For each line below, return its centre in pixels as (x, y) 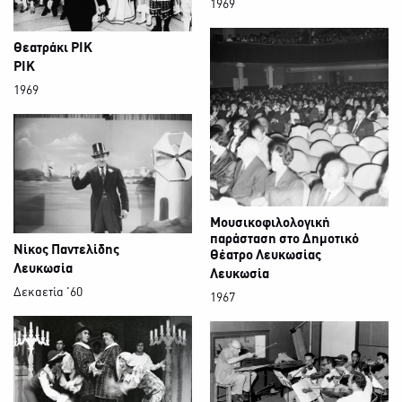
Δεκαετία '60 (48, 293)
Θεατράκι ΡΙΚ (53, 49)
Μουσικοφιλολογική (270, 224)
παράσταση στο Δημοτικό (284, 240)
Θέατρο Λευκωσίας (266, 256)
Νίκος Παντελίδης (66, 250)
